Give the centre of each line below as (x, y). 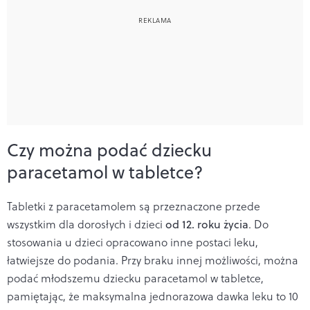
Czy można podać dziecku (109, 149)
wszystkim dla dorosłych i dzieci (86, 224)
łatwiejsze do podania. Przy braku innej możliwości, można (153, 260)
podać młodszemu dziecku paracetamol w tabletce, (135, 278)
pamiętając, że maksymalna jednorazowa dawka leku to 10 (153, 296)
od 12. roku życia (207, 224)
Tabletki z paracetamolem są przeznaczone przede (134, 206)
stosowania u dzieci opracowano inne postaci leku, (133, 242)
